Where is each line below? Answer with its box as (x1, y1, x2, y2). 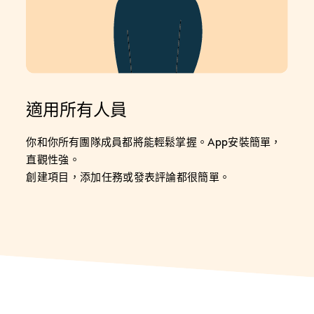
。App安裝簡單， (196, 135, 282, 148)
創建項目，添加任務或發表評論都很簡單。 (26, 170, 231, 183)
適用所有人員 (26, 100, 128, 120)
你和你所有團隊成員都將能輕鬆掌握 (26, 135, 197, 148)
